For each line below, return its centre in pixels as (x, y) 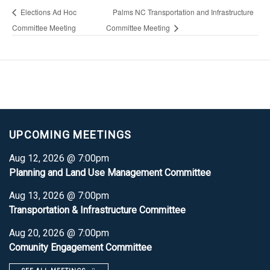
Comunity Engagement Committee (80, 247)
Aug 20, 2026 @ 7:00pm (59, 233)
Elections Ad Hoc (48, 11)
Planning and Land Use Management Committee (110, 172)
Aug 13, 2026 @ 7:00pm (59, 195)
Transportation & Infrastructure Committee (97, 210)
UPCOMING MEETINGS (71, 134)
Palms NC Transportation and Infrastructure (183, 11)
